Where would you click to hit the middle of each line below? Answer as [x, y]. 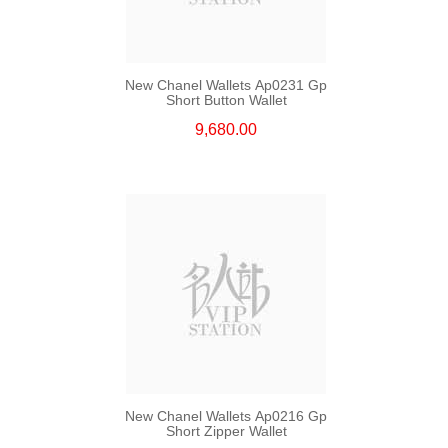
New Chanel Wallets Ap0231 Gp [226, 85]
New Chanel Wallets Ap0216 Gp [226, 415]
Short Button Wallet [226, 100]
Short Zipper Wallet [226, 430]
